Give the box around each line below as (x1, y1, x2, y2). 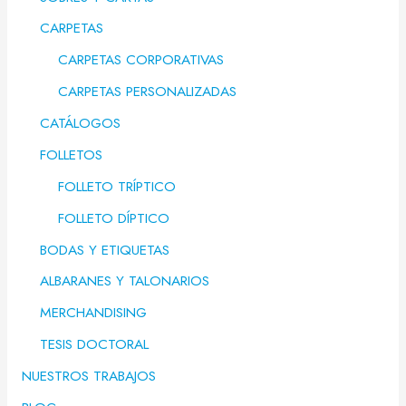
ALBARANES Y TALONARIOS (39, 270, 209, 292)
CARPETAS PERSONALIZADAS (57, 81, 237, 102)
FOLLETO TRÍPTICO (57, 175, 176, 197)
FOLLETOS (39, 143, 102, 165)
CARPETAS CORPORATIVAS (57, 49, 224, 71)
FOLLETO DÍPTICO (57, 207, 169, 228)
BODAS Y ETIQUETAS (39, 238, 169, 260)
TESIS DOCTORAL (39, 333, 149, 355)
